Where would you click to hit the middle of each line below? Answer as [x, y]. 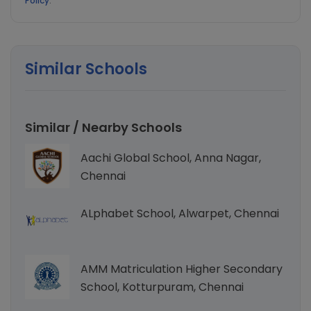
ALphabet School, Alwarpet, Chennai [180, 214]
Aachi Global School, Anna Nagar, [171, 158]
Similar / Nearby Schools [103, 128]
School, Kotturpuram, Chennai [162, 287]
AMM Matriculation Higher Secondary [182, 269]
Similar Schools [86, 69]
